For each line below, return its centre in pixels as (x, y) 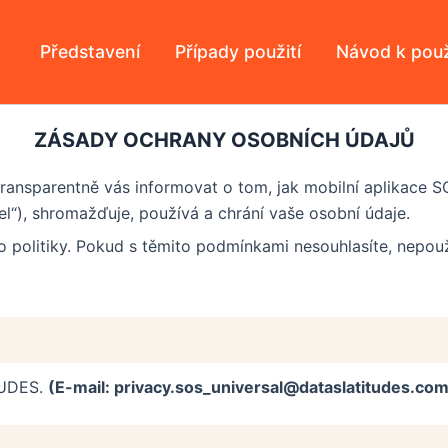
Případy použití (237, 51)
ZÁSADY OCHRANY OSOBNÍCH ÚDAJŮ (224, 139)
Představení (89, 51)
